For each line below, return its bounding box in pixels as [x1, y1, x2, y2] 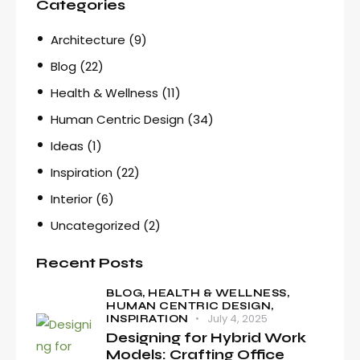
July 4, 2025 [207, 310, 268, 326]
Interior [51, 190, 92, 207]
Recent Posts [36, 253, 143, 272]
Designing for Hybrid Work [106, 329, 306, 346]
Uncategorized [51, 216, 140, 234]
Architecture [51, 31, 125, 48]
